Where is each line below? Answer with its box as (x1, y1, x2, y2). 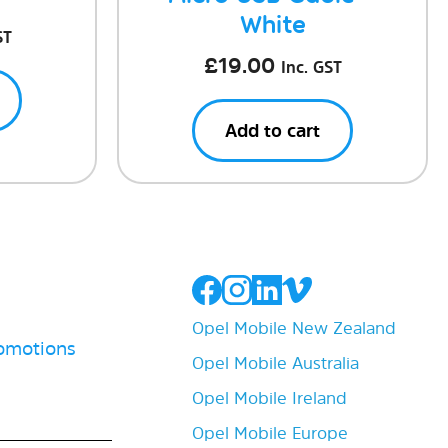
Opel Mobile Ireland (192, 386, 347, 410)
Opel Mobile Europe (192, 421, 348, 445)
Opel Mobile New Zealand (192, 316, 396, 340)
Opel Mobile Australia (192, 351, 359, 375)
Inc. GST (280, 56, 342, 78)
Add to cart (225, 117, 320, 143)
